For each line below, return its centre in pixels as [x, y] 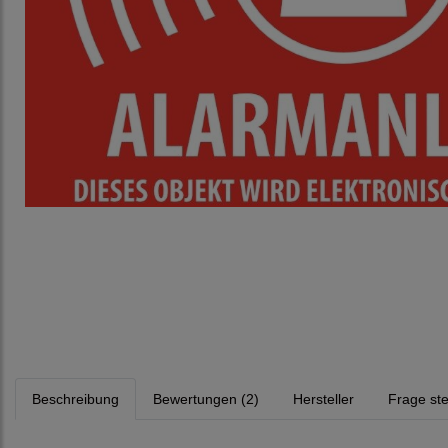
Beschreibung [75, 399]
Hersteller [323, 399]
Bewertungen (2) [206, 399]
